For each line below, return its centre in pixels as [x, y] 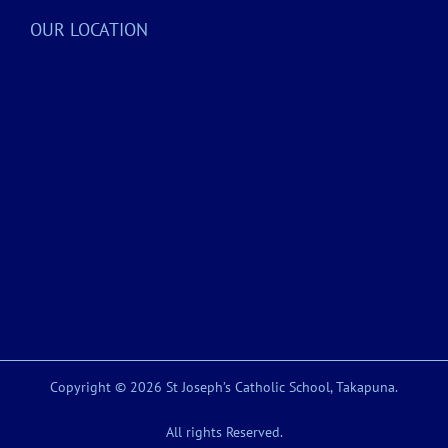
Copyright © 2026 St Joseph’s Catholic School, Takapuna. [224, 387]
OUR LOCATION [89, 30]
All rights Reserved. [224, 432]
